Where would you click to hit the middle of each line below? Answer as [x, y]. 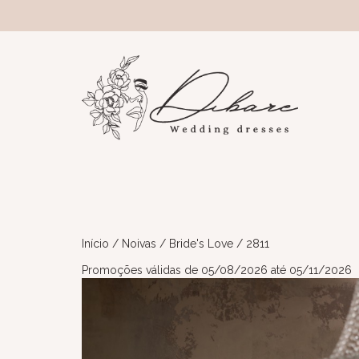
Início [95, 243]
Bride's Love [201, 243]
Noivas [139, 243]
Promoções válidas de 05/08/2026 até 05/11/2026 [217, 270]
